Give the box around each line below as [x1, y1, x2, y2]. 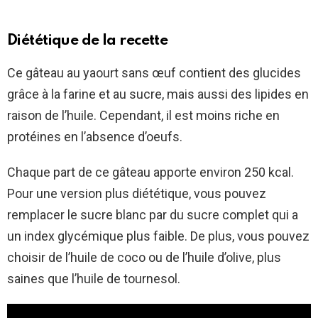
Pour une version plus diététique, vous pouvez [7, 186, 266, 202]
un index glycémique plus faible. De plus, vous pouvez [7, 229, 309, 244]
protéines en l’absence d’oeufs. [7, 129, 182, 145]
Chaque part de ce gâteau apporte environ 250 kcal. [7, 165, 294, 180]
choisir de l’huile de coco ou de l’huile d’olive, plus [7, 250, 281, 265]
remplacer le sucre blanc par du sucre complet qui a [7, 207, 298, 223]
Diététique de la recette [7, 33, 168, 49]
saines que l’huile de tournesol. [7, 271, 180, 287]
